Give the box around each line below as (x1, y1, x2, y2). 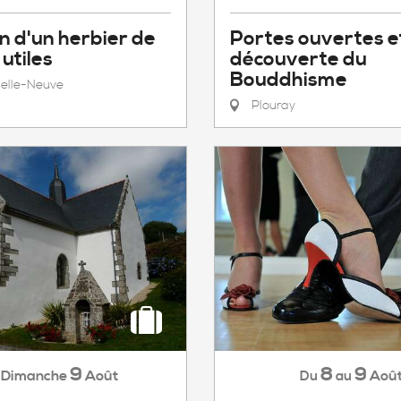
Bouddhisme (230, 68, 347, 92)
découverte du (230, 47, 367, 72)
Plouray (248, 98, 295, 114)
